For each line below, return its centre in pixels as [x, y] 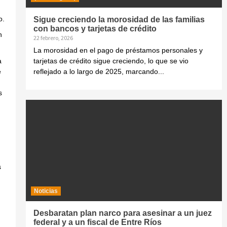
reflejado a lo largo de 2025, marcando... [99, 71]
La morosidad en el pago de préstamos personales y [118, 50]
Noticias [46, 191]
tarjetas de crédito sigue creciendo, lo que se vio [111, 61]
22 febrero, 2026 [53, 38]
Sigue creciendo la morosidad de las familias [119, 20]
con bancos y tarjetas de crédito [95, 29]
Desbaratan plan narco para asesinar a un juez [122, 213]
